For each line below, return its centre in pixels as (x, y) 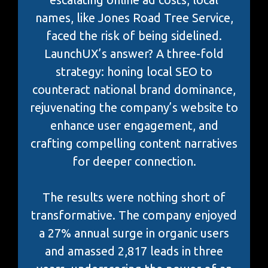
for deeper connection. (134, 162)
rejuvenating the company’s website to (134, 108)
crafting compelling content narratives (134, 144)
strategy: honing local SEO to (134, 72)
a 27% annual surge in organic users (134, 233)
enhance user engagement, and (134, 126)
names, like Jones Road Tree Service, (134, 18)
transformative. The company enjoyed (134, 215)
